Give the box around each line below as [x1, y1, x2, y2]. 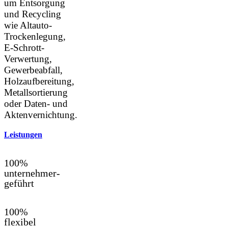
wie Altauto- [4, 20, 52, 31]
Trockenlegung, [4, 31, 66, 42]
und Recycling [4, 9, 61, 19]
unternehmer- [4, 167, 60, 179]
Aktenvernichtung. [4, 109, 77, 120]
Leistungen [4, 130, 42, 139]
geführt [4, 178, 34, 189]
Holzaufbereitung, [4, 76, 74, 87]
